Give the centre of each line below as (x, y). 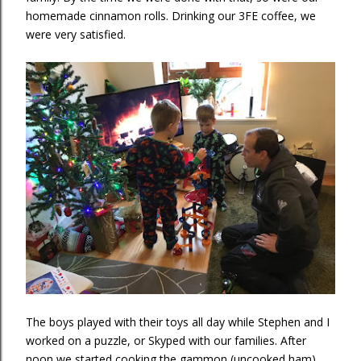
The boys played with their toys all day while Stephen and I (178, 322)
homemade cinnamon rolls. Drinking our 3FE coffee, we (171, 16)
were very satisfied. (76, 34)
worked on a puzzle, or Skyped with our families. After (166, 340)
